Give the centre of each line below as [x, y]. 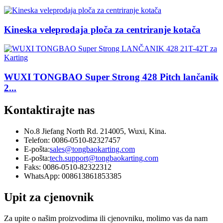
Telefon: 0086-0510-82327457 [72, 140]
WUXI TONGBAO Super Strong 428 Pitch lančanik [111, 77]
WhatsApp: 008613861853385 [73, 176]
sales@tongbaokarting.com [92, 149]
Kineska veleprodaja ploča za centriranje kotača [102, 29]
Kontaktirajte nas [49, 110]
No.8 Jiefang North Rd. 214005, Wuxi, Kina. [95, 131]
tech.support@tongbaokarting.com [104, 158]
